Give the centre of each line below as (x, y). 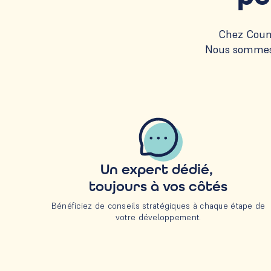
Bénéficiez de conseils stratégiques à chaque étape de (158, 206)
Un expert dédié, (158, 170)
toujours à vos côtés (158, 187)
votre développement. (158, 217)
